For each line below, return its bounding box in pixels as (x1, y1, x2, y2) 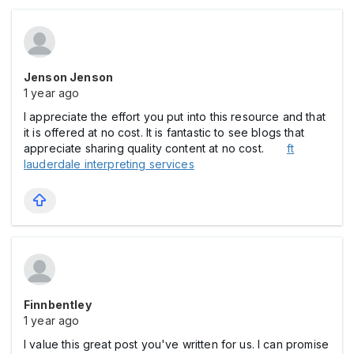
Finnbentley (24, 297, 92, 311)
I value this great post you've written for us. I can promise (24, 337, 329, 351)
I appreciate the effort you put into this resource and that (24, 109, 326, 123)
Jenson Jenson (24, 70, 113, 84)
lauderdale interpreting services (24, 156, 194, 171)
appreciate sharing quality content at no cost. (24, 141, 287, 155)
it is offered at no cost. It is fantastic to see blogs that (24, 125, 304, 139)
